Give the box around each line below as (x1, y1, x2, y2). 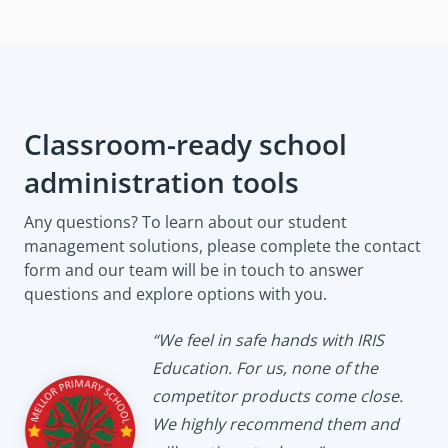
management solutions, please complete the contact (24, 235, 421, 258)
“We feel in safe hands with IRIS (152, 329, 384, 352)
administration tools (24, 163, 313, 202)
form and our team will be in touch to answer (24, 259, 364, 282)
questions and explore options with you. (24, 283, 327, 306)
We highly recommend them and (152, 413, 399, 436)
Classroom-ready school (24, 125, 347, 164)
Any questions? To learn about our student (24, 211, 347, 234)
